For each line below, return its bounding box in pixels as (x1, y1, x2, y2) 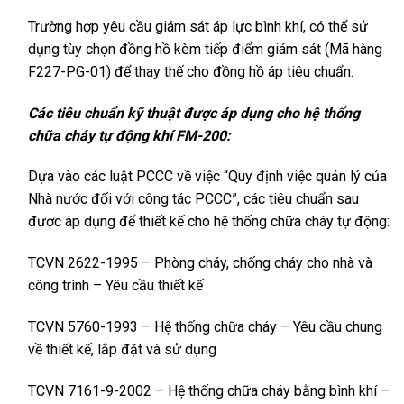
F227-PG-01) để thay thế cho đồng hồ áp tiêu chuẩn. (28, 62, 353, 80)
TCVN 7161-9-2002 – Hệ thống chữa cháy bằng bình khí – (28, 381, 390, 399)
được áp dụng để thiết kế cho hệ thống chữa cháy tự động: (28, 213, 390, 231)
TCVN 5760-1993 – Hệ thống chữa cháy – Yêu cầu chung (28, 317, 382, 335)
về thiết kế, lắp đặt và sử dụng (28, 340, 216, 358)
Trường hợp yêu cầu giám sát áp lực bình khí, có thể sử (28, 17, 368, 35)
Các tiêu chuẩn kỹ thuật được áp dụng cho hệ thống (28, 104, 360, 122)
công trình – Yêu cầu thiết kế (28, 277, 203, 295)
